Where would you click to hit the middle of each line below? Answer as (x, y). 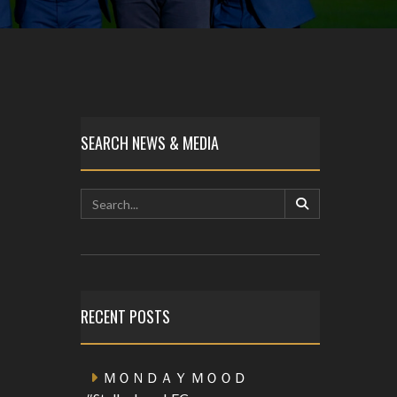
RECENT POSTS (125, 316)
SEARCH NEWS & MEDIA (150, 143)
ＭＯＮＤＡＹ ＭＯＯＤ (175, 377)
